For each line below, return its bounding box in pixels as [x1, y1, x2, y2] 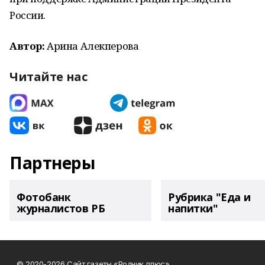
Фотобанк [17, 190, 71, 204]
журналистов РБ [17, 201, 105, 215]
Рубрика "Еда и [168, 190, 251, 204]
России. [9, 8, 46, 22]
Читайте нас [9, 69, 88, 85]
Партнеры [9, 151, 95, 174]
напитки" [168, 201, 218, 215]
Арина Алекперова [44, 39, 139, 53]
